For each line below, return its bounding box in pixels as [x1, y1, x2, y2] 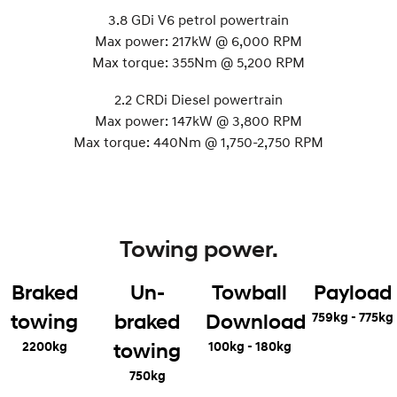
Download [205, 308, 306, 333]
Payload [313, 279, 392, 304]
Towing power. [119, 234, 278, 263]
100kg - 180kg [207, 337, 292, 354]
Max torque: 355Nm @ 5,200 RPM [92, 52, 305, 71]
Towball [212, 279, 288, 304]
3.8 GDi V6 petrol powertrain [108, 10, 289, 28]
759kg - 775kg [311, 307, 393, 325]
